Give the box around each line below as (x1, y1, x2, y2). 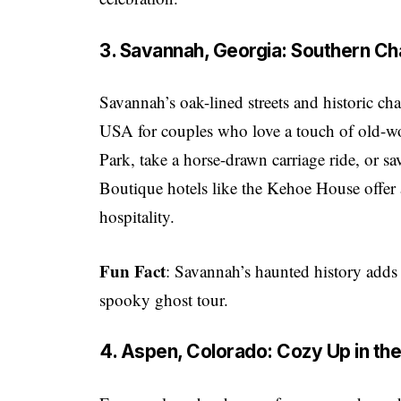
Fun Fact (99, 258, 166, 283)
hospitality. (99, 205, 175, 228)
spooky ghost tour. (99, 287, 229, 311)
